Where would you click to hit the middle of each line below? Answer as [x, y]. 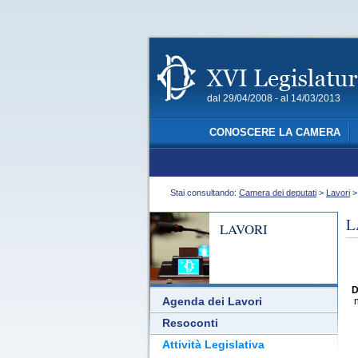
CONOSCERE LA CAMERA [274, 133]
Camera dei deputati [278, 193]
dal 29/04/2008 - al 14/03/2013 [274, 98]
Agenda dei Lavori [212, 302]
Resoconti [190, 323]
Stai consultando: [202, 193]
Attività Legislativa [213, 345]
